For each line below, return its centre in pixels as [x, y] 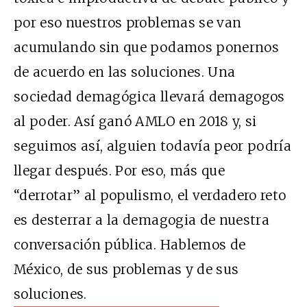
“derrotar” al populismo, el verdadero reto [150, 195]
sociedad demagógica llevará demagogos [149, 96]
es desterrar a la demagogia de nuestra [142, 220]
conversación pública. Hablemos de [130, 244]
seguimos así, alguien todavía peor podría [153, 146]
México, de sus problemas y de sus [126, 269]
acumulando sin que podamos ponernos [146, 47]
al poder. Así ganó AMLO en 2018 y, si [135, 121]
